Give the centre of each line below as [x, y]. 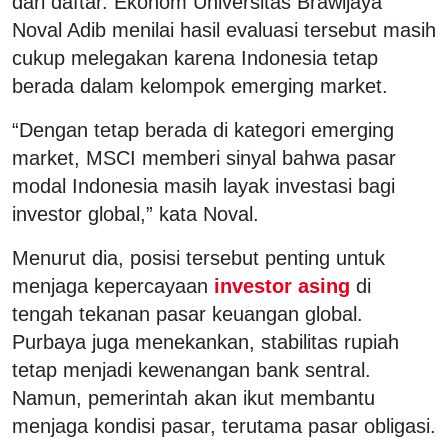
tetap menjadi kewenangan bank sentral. [191, 369]
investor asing [282, 285]
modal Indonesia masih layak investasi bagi [203, 185]
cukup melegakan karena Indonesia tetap [195, 57]
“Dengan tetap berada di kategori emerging [203, 129]
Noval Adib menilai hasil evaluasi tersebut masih [224, 29]
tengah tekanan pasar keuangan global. [187, 313]
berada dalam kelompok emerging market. [200, 85]
